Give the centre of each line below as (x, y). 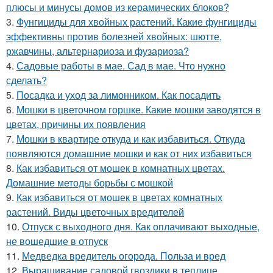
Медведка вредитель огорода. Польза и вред (124, 256)
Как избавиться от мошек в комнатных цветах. (121, 168)
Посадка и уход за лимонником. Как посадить (119, 95)
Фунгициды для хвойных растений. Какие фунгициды (136, 22)
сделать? (27, 80)
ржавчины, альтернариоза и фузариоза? (97, 51)
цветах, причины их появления (76, 124)
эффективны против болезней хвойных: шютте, (114, 37)
